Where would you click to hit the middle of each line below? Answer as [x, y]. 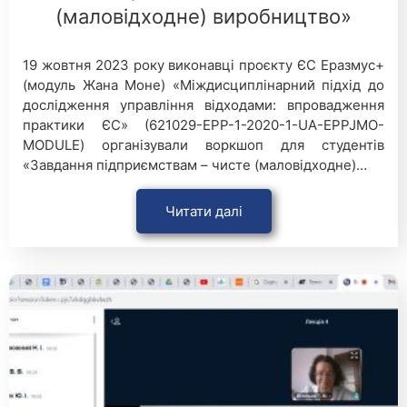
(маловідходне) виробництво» [203, 17]
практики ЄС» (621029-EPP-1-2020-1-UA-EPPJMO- [203, 125]
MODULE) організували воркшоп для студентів [203, 145]
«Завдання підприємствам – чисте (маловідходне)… [195, 165]
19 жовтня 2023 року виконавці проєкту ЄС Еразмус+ [203, 65]
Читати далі [203, 212]
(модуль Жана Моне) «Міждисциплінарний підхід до [203, 85]
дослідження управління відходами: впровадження [203, 105]
